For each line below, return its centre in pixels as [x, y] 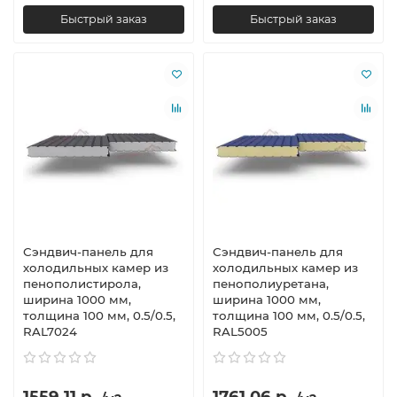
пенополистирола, [82, 284]
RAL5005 [240, 332]
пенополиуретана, [271, 284]
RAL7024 [50, 332]
